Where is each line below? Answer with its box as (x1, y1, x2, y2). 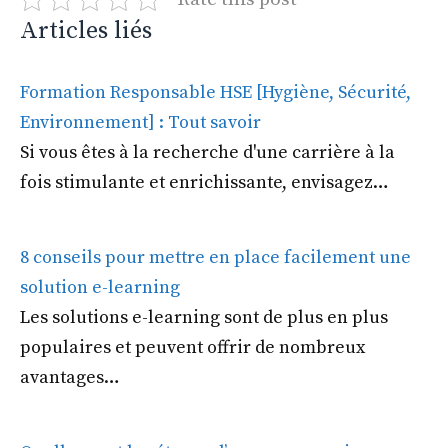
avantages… (20, 365, 120, 389)
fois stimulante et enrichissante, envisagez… (20, 170, 389, 194)
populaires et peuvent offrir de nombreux (20, 335, 365, 359)
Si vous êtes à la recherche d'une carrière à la (20, 140, 395, 164)
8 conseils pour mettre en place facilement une (20, 245, 411, 269)
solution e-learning (20, 275, 180, 299)
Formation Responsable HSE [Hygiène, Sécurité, (20, 80, 411, 104)
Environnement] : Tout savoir (20, 110, 261, 134)
